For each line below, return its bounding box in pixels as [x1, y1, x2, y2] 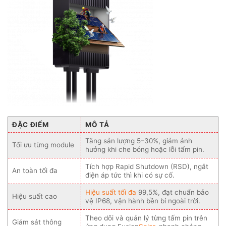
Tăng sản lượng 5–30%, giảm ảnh [85, 136, 192, 145]
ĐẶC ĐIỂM [12, 120, 49, 129]
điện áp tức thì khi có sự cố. [85, 171, 175, 179]
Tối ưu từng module [12, 140, 74, 149]
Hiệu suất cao [12, 192, 57, 200]
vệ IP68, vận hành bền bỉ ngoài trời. [85, 196, 200, 205]
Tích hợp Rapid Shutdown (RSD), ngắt [85, 162, 208, 171]
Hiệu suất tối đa [85, 188, 136, 196]
